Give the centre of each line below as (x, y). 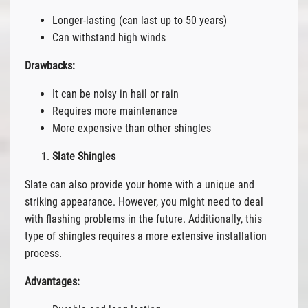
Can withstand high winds (109, 37)
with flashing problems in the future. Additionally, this (143, 219)
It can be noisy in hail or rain (115, 93)
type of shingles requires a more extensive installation (145, 236)
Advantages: (52, 281)
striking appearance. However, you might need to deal (144, 201)
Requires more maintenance (114, 111)
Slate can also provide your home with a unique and (139, 184)
